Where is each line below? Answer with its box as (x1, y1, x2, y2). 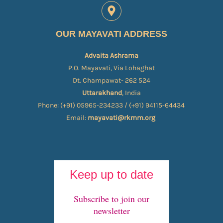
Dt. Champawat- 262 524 (72, 76, 150, 85)
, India (121, 88, 141, 97)
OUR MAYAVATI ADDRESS (55, 28, 167, 39)
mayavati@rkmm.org (87, 113, 157, 122)
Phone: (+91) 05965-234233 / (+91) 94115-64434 (38, 101, 185, 110)
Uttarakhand (82, 88, 122, 97)
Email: (66, 113, 88, 122)
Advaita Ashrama (84, 51, 138, 60)
